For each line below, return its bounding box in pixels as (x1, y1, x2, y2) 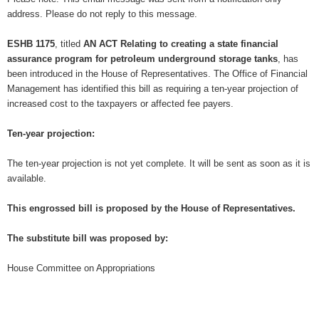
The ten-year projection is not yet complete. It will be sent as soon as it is (7, 157, 310, 169)
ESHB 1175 (7, 38, 55, 49)
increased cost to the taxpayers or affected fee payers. (7, 98, 234, 109)
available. (7, 172, 46, 184)
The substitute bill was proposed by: (7, 232, 168, 244)
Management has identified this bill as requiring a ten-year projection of (7, 83, 298, 94)
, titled (55, 38, 83, 49)
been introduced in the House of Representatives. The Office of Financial (7, 68, 308, 79)
